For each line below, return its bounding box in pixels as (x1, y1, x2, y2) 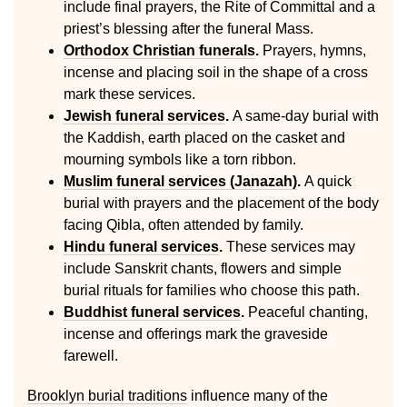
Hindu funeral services (64, 239, 219, 254)
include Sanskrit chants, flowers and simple (64, 261, 342, 276)
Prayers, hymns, (259, 43, 366, 58)
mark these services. (64, 86, 195, 102)
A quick (301, 174, 352, 189)
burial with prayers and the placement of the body (64, 195, 379, 211)
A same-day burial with (229, 108, 379, 124)
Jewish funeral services (64, 108, 225, 124)
